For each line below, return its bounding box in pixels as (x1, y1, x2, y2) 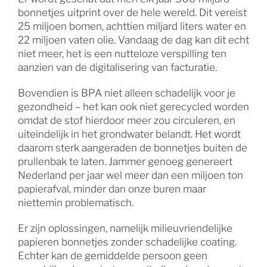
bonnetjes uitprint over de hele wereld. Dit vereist (17, 6, 247, 18)
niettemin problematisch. (17, 196, 133, 209)
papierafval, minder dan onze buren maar (17, 182, 206, 195)
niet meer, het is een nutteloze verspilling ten (17, 47, 226, 60)
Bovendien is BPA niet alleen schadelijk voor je (17, 86, 235, 99)
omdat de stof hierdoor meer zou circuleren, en (17, 114, 235, 126)
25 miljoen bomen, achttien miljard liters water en (17, 20, 246, 32)
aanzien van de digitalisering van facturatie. (17, 61, 217, 73)
